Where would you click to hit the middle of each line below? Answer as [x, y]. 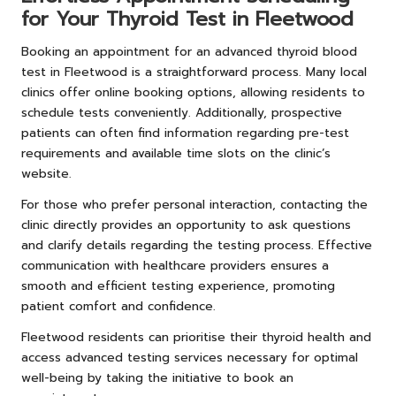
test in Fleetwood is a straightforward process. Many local [194, 72]
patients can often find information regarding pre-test [185, 133]
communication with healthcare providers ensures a [175, 265]
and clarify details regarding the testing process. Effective [197, 245]
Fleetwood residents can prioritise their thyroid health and [196, 337]
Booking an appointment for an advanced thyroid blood [189, 51]
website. [46, 173]
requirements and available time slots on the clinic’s [176, 153]
